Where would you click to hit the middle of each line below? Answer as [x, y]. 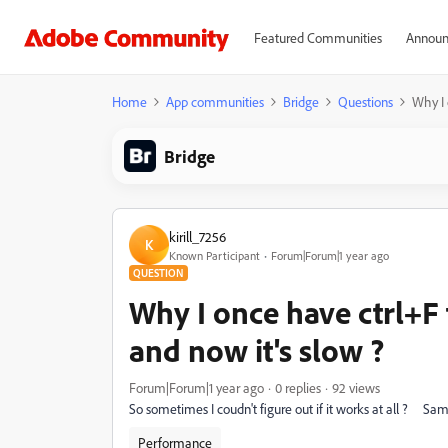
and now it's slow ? [256, 350]
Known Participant [214, 255]
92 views [356, 387]
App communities [215, 101]
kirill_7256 [197, 236]
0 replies [298, 387]
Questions [365, 101]
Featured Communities [317, 37]
